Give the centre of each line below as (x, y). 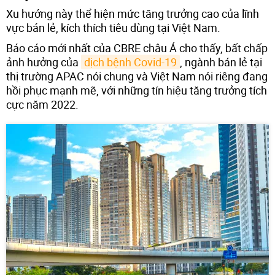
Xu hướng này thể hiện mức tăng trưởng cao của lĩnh (133, 13)
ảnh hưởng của (44, 62)
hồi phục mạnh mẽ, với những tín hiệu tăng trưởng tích (137, 90)
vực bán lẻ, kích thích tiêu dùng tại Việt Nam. (113, 27)
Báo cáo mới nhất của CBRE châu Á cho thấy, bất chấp (137, 48)
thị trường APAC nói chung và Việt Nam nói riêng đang (137, 76)
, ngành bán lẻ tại (221, 62)
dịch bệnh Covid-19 (130, 62)
